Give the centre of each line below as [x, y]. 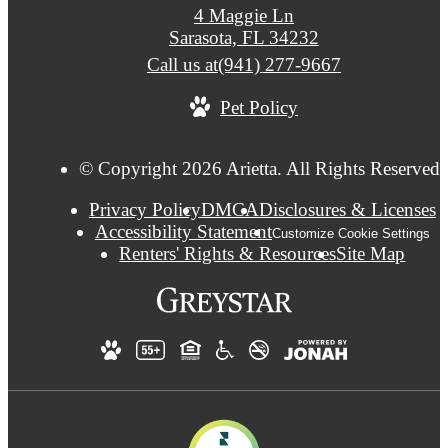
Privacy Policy [144, 209]
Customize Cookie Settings [350, 233]
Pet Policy [259, 107]
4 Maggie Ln [244, 16]
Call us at [182, 65]
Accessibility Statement [183, 231]
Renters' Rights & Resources [228, 253]
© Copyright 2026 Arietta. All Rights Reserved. [262, 168]
